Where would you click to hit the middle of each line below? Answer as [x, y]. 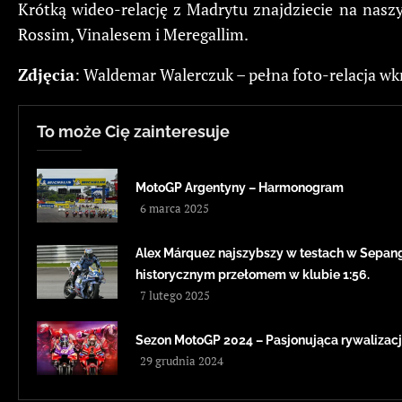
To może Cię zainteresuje [133, 132]
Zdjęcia [46, 75]
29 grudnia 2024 [182, 361]
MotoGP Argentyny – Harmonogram [240, 188]
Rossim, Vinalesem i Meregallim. [133, 35]
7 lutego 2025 [175, 296]
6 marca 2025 [175, 209]
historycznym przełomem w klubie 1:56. [253, 275]
